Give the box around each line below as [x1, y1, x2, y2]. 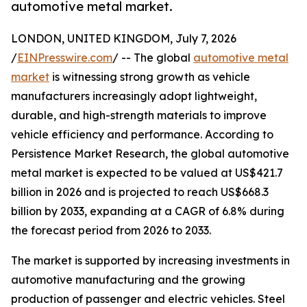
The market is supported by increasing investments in [11, 254, 290, 268]
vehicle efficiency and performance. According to [11, 127, 273, 142]
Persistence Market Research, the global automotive [11, 147, 289, 161]
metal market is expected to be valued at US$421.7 [11, 166, 283, 180]
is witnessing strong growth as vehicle [49, 70, 250, 84]
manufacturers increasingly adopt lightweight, [11, 89, 257, 103]
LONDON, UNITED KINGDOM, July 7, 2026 [11, 32, 236, 46]
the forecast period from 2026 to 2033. [11, 223, 211, 238]
